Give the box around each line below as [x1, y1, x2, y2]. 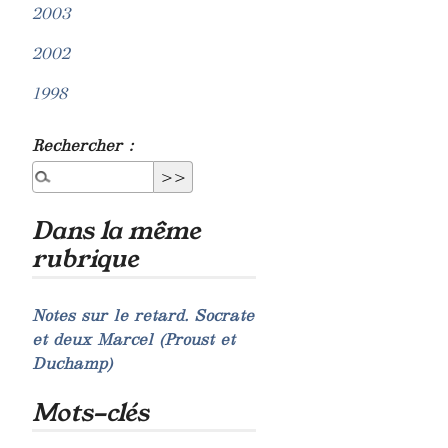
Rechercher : [32, 135, 134, 156]
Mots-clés [32, 395, 150, 430]
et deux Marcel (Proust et [32, 328, 236, 349]
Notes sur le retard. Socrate [32, 304, 255, 325]
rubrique [32, 242, 139, 277]
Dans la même [32, 214, 201, 249]
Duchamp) [32, 352, 113, 373]
